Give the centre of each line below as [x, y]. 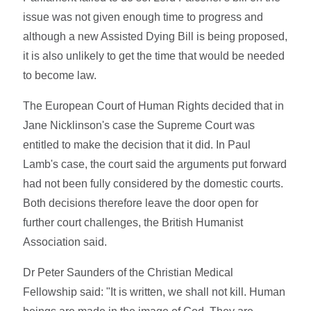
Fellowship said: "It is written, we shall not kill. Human [154, 292]
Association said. [65, 242]
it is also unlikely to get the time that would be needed [154, 56]
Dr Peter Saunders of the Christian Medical [128, 272]
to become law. [60, 75]
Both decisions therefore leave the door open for [141, 203]
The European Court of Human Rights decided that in [154, 106]
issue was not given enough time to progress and [143, 17]
